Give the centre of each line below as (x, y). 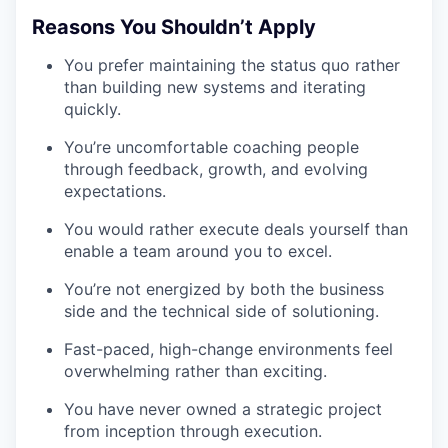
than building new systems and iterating (215, 87)
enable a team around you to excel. (198, 251)
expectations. (115, 191)
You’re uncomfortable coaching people (211, 147)
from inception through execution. (193, 431)
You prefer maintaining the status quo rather (232, 65)
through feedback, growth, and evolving (216, 169)
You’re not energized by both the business (224, 289)
